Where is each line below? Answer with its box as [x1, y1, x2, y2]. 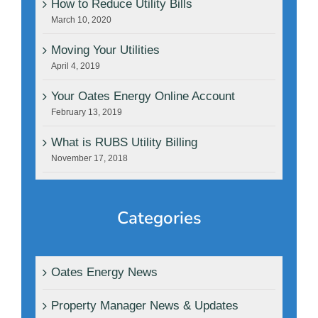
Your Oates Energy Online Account [51, 89, 235, 104]
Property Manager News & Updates [51, 299, 238, 313]
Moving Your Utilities [51, 43, 160, 57]
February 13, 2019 [51, 107, 122, 118]
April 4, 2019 [51, 61, 100, 72]
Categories [116, 207, 202, 230]
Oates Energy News [51, 265, 158, 280]
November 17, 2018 [51, 153, 128, 164]
